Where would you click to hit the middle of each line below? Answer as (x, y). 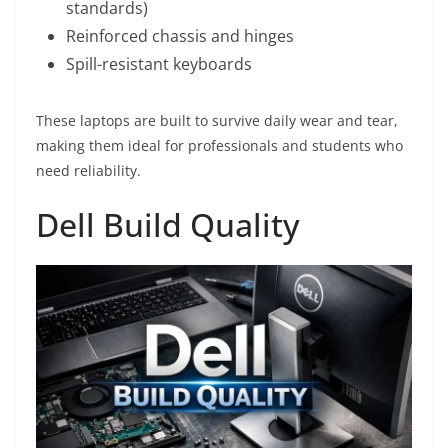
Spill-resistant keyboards (159, 63)
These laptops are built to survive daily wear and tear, (217, 120)
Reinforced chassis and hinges (180, 35)
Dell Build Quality (168, 224)
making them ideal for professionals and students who (219, 145)
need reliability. (88, 170)
